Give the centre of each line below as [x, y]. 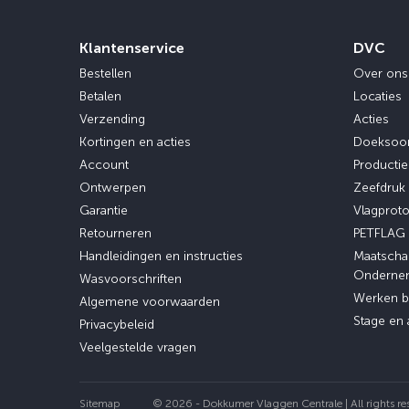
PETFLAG [379, 233]
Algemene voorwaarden [150, 302]
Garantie [104, 210]
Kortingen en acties [135, 142]
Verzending [112, 119]
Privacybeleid [117, 325]
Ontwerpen [113, 188]
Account [104, 165]
